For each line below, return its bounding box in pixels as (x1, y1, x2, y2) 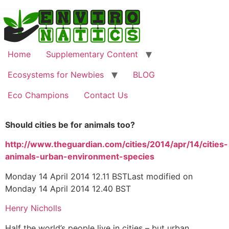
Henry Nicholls (5, 203, 61, 214)
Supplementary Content (46, 49, 138, 59)
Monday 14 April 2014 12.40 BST (5, 183, 131, 194)
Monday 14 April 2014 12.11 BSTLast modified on (5, 171, 193, 181)
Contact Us (84, 90, 128, 100)
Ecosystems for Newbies (8, 70, 104, 80)
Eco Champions (8, 90, 68, 100)
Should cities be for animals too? (5, 120, 135, 130)
